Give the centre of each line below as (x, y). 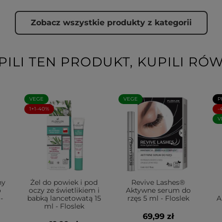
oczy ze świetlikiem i (64, 190)
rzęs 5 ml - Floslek (158, 198)
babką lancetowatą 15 (64, 198)
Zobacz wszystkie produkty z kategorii (111, 23)
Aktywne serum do (158, 190)
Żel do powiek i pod (64, 182)
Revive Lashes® (158, 182)
